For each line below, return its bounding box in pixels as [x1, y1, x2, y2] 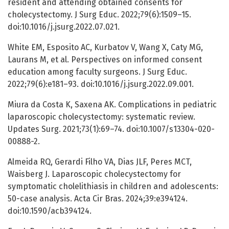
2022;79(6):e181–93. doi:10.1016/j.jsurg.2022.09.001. [8, 79, 194, 89]
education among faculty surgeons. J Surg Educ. [8, 67, 187, 77]
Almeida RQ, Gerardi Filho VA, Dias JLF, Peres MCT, [8, 157, 192, 167]
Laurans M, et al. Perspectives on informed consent [8, 55, 202, 65]
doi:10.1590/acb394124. [8, 206, 91, 216]
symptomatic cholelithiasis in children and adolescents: [8, 181, 218, 192]
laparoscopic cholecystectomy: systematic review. [8, 112, 195, 122]
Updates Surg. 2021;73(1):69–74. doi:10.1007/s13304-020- [8, 124, 215, 134]
